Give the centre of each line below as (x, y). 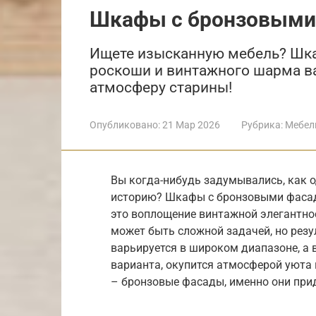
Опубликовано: (125, 124)
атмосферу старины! (161, 87)
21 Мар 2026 (191, 124)
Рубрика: (262, 124)
